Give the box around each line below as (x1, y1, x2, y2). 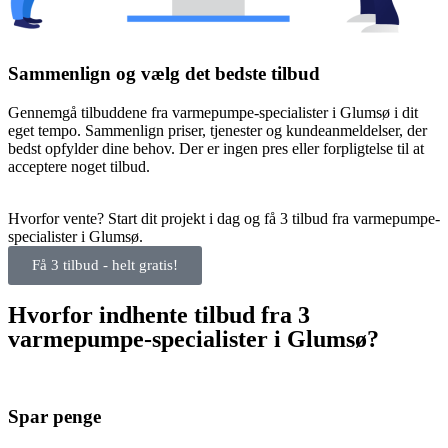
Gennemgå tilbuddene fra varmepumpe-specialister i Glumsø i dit (8, 104, 418, 122)
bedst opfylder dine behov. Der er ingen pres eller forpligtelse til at (8, 140, 424, 158)
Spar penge (8, 405, 101, 427)
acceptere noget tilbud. (8, 158, 150, 176)
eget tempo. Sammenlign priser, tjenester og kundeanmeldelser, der (8, 122, 427, 140)
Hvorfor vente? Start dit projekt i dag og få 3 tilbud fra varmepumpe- (8, 210, 440, 228)
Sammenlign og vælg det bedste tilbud (8, 63, 320, 85)
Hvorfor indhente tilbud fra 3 (8, 302, 310, 329)
